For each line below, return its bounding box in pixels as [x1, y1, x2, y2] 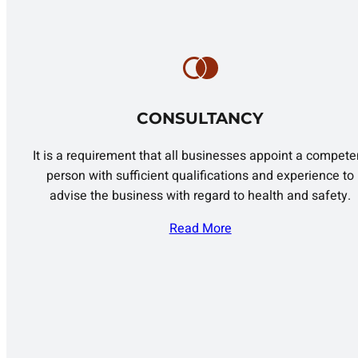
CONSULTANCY [137, 109, 265, 129]
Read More [169, 219, 232, 239]
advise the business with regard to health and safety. [50, 186, 352, 206]
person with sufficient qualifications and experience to [46, 166, 355, 186]
